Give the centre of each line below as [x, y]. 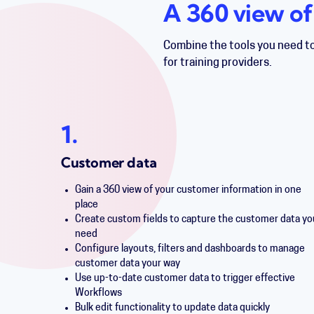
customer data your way [128, 264]
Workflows [98, 293]
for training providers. [218, 63]
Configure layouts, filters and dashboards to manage [190, 249]
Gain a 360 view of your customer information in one [188, 190]
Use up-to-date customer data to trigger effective [185, 279]
